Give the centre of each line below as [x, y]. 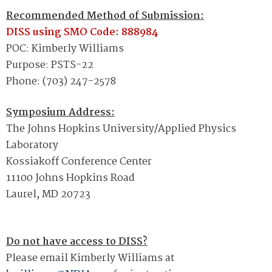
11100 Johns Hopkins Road [70, 178]
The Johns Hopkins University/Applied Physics [121, 129]
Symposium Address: [60, 112]
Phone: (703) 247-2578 [61, 81]
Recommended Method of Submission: [105, 16]
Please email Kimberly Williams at [90, 258]
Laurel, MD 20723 [48, 194]
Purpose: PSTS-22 [50, 65]
